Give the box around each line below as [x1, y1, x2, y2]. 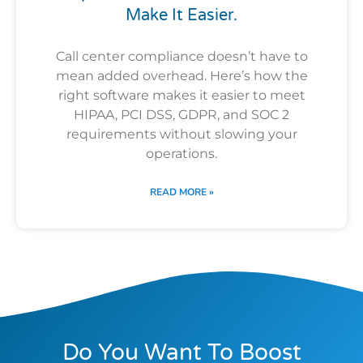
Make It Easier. [126, 5, 237, 25]
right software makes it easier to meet [58, 87, 305, 103]
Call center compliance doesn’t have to [55, 48, 308, 64]
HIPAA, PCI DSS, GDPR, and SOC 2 [74, 106, 289, 122]
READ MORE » [149, 185, 214, 199]
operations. [146, 145, 217, 161]
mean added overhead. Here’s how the [55, 67, 308, 83]
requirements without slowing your [66, 126, 297, 142]
